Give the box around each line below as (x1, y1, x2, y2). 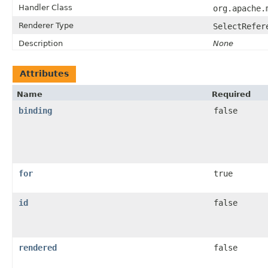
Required (212, 89, 251, 99)
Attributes (20, 68, 69, 78)
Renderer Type (19, 20, 74, 30)
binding (19, 105, 52, 115)
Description (19, 38, 63, 48)
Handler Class (19, 2, 72, 12)
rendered (19, 242, 57, 252)
